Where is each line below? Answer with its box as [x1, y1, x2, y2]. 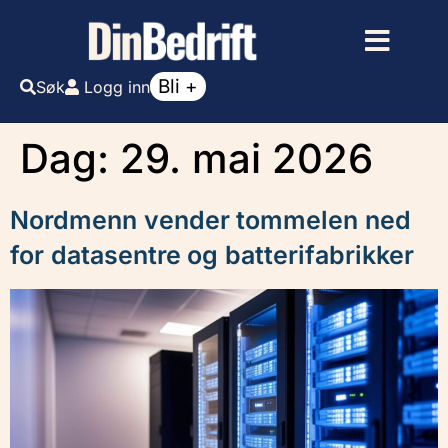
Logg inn [84, 77, 150, 97]
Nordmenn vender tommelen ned [10, 205, 411, 235]
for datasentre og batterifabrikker [10, 240, 414, 270]
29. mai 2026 [120, 134, 373, 183]
